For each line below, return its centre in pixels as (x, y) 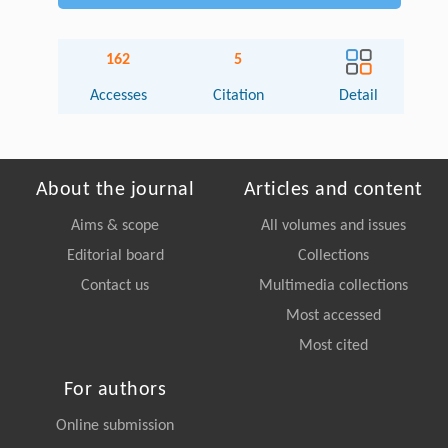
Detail (359, 95)
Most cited (333, 345)
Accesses (118, 95)
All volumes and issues (333, 225)
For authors (115, 389)
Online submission (115, 425)
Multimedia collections (333, 285)
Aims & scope (115, 225)
